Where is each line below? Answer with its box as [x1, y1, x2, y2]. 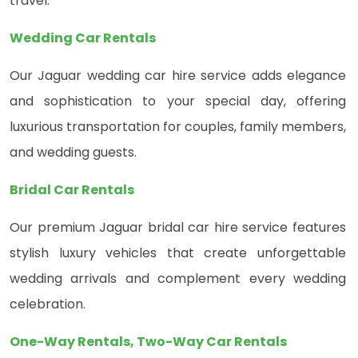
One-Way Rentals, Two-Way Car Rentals [10, 332, 287, 352]
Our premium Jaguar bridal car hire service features [10, 218, 346, 237]
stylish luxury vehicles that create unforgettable [10, 244, 346, 263]
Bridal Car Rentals [10, 181, 134, 200]
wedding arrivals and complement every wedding [10, 269, 346, 288]
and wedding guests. [10, 143, 137, 162]
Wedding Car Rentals [10, 29, 156, 48]
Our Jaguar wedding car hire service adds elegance [10, 66, 346, 86]
